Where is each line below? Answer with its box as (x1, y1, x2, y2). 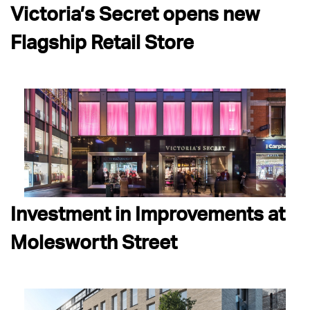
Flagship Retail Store (10, 28, 194, 54)
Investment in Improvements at (10, 201, 285, 226)
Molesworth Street (10, 229, 177, 255)
